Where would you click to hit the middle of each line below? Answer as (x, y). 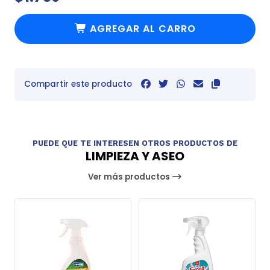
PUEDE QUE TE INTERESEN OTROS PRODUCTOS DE (135, 143)
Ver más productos (130, 177)
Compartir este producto (78, 84)
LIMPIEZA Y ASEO (135, 156)
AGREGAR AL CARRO (143, 28)
